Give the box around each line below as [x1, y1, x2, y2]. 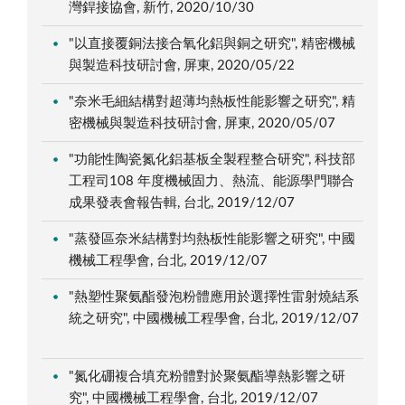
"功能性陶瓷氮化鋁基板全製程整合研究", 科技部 [69, 152, 356, 166]
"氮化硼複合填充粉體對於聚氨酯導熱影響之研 [69, 369, 346, 383]
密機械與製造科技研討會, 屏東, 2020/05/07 [69, 116, 340, 130]
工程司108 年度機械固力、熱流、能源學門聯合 [69, 174, 355, 188]
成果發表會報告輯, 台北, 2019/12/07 [69, 195, 299, 210]
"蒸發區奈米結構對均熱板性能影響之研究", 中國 [69, 231, 356, 246]
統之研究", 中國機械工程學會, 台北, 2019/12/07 [69, 311, 360, 325]
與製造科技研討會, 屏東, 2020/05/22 [69, 58, 299, 72]
